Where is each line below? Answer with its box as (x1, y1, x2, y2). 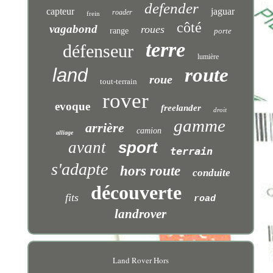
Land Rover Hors (112, 255, 169, 266)
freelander (160, 103, 201, 113)
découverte (91, 182, 182, 204)
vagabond (49, 23, 98, 36)
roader (112, 8, 133, 17)
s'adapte (51, 160, 108, 179)
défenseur (62, 41, 133, 62)
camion (136, 126, 161, 136)
